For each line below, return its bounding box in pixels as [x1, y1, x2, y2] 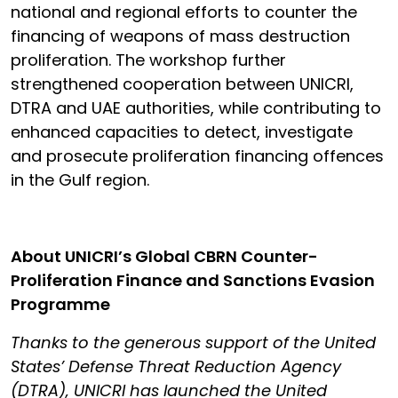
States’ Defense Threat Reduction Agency [11, 355, 341, 378]
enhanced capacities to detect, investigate [11, 121, 353, 143]
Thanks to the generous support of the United [11, 331, 376, 354]
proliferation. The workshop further [11, 49, 286, 71]
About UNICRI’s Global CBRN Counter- [11, 245, 318, 267]
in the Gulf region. [11, 169, 149, 191]
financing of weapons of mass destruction [11, 25, 350, 47]
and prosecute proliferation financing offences [11, 145, 384, 167]
